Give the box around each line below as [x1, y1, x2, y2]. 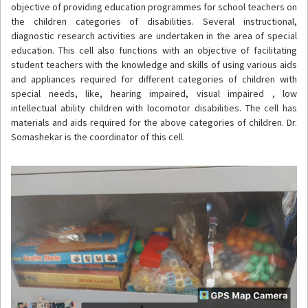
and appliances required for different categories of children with [11, 72, 297, 85]
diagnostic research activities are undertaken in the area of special [11, 29, 297, 42]
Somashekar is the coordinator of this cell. [11, 130, 185, 143]
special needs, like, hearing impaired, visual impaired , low [11, 87, 297, 100]
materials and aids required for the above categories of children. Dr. [11, 115, 297, 129]
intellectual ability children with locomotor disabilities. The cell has [11, 101, 297, 114]
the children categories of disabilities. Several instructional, [11, 14, 297, 27]
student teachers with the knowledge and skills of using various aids [11, 58, 297, 71]
